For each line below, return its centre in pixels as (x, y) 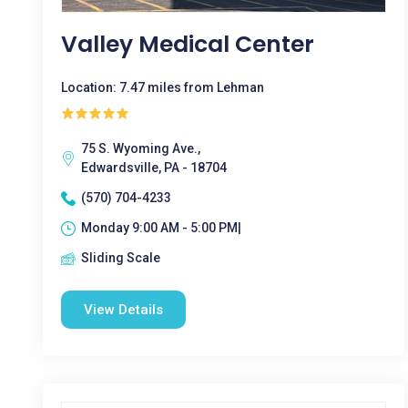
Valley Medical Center (188, 44)
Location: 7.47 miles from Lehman (163, 87)
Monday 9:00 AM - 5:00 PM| (161, 228)
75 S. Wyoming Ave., (141, 148)
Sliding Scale (121, 258)
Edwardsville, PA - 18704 (154, 168)
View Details (123, 310)
